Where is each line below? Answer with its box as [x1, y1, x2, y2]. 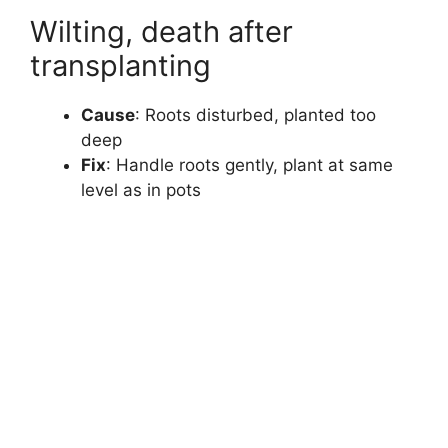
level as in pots [81, 179, 201, 200]
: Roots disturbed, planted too [135, 104, 376, 125]
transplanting [30, 47, 211, 83]
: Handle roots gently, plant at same [106, 154, 393, 175]
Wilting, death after [30, 13, 293, 49]
